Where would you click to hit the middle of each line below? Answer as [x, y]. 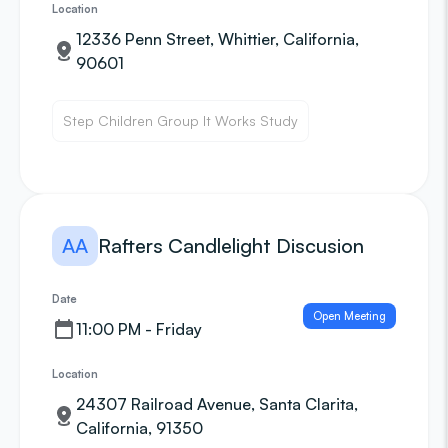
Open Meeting [349, 316]
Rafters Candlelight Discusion [231, 245]
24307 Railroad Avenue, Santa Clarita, [217, 404]
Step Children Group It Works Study [180, 120]
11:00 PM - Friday [139, 329]
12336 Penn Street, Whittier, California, [217, 39]
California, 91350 [139, 428]
